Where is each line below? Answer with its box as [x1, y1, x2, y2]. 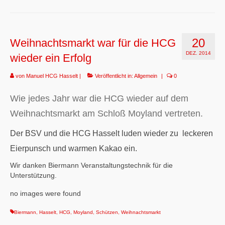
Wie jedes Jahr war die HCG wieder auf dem [10, 93, 188, 104]
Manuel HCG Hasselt [26, 73, 78, 79]
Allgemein [134, 73, 157, 79]
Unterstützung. [10, 171, 57, 180]
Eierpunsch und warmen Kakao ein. [10, 144, 137, 153]
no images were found [10, 189, 81, 198]
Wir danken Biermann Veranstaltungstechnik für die [10, 161, 173, 170]
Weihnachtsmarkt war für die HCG [10, 37, 176, 50]
